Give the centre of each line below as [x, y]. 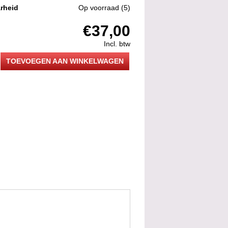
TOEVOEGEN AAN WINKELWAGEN [65, 61]
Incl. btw [117, 44]
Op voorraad [99, 8]
